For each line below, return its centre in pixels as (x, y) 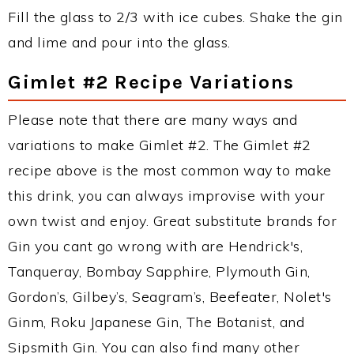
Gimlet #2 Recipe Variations (151, 82)
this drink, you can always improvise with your (166, 196)
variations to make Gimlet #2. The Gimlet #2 (160, 145)
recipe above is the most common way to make (170, 170)
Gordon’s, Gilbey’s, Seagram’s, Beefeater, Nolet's (170, 297)
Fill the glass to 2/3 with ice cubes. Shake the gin (175, 17)
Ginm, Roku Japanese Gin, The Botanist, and (156, 322)
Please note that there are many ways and (153, 120)
